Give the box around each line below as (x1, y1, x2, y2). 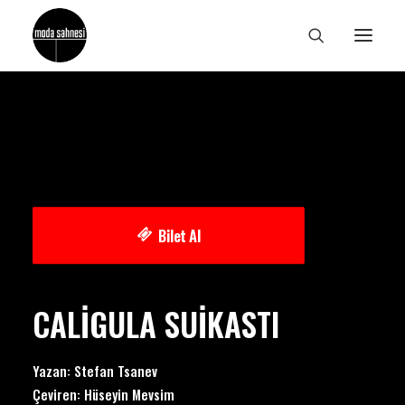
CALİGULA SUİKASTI (33, 300, 279, 347)
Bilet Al (158, 224, 201, 247)
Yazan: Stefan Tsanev (33, 361, 157, 381)
